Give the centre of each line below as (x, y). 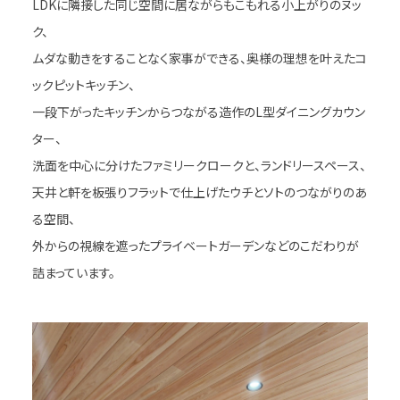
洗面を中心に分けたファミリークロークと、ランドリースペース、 (199, 165)
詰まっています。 (73, 272)
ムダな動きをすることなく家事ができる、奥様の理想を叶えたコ (199, 58)
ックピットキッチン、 (83, 84)
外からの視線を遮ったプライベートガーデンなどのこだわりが (195, 245)
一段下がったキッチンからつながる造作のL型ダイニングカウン (198, 111)
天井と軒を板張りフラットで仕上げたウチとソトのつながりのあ (199, 192)
